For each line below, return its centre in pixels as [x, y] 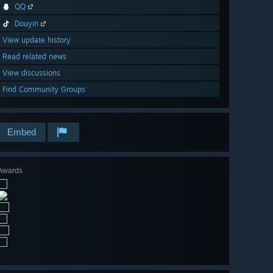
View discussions [31, 73]
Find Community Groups [44, 90]
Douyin [27, 24]
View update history [37, 40]
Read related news [34, 57]
